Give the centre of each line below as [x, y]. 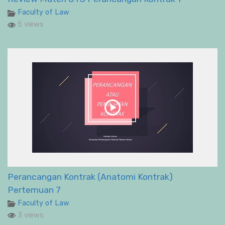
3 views [30, 215]
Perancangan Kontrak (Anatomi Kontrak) [90, 177]
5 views [30, 25]
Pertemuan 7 [34, 190]
